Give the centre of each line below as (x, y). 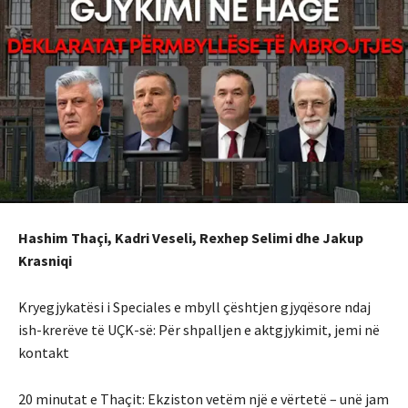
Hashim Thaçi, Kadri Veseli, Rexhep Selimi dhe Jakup (191, 238)
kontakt (44, 353)
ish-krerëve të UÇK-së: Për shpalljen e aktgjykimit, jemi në (199, 330)
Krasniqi (45, 261)
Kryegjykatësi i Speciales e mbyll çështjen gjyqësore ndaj (194, 307)
